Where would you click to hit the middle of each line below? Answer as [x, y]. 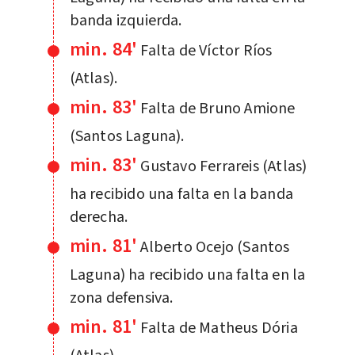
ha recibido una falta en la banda [181, 194]
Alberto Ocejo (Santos [215, 247]
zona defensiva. [121, 298]
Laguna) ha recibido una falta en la [187, 275]
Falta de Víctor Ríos [206, 50]
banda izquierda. [126, 20]
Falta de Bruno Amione [218, 108]
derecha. [99, 217]
